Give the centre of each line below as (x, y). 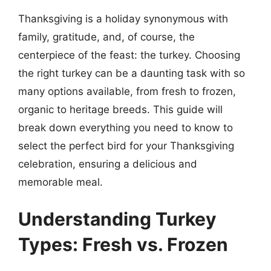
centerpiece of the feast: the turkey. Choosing (129, 55)
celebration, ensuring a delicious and (108, 164)
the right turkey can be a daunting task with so (132, 73)
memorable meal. (60, 182)
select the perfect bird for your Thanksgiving (126, 145)
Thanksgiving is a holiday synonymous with (123, 18)
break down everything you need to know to (126, 127)
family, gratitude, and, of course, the (106, 37)
